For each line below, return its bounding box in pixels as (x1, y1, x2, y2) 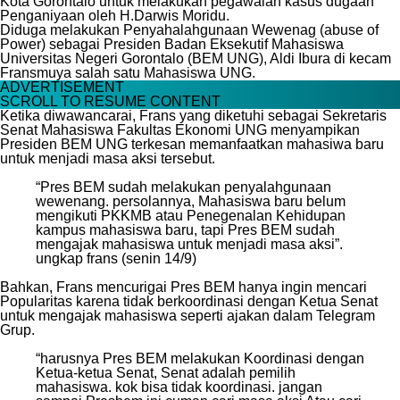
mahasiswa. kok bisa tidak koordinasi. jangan (36, 379, 322, 395)
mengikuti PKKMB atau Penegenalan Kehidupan (36, 207, 346, 223)
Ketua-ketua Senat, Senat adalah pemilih (36, 364, 296, 380)
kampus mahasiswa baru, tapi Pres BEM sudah (36, 221, 335, 237)
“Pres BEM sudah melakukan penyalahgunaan (36, 179, 331, 195)
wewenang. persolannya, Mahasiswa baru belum (36, 193, 346, 209)
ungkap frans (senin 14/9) (36, 250, 196, 266)
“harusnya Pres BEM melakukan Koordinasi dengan (36, 350, 364, 366)
